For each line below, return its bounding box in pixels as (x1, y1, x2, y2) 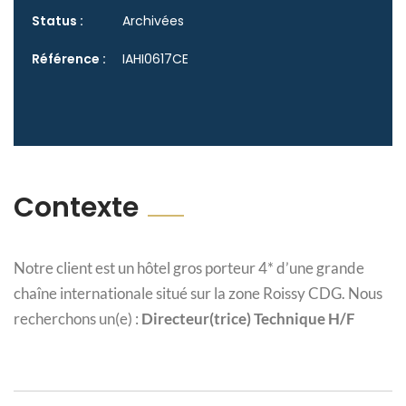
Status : (32, 12, 83, 31)
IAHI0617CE (122, 50, 188, 69)
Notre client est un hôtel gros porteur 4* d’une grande (14, 258, 364, 278)
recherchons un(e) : (14, 309, 141, 329)
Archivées (122, 12, 184, 31)
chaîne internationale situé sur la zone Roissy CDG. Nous (14, 284, 382, 304)
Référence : (32, 50, 106, 69)
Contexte (14, 188, 139, 227)
